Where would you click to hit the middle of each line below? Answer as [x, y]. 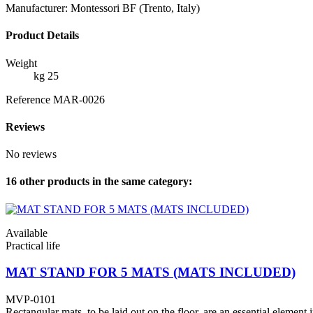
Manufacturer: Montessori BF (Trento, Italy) [103, 8]
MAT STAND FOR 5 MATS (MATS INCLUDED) [151, 272]
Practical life [33, 245]
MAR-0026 [79, 99]
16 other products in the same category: [99, 182]
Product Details [42, 36]
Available [27, 233]
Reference [29, 99]
